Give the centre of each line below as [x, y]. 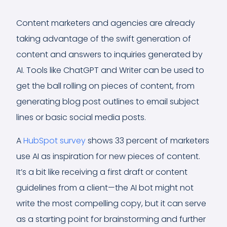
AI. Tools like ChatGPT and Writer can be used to [110, 70]
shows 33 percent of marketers [147, 140]
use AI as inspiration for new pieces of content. [108, 156]
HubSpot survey [54, 140]
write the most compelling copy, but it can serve [111, 203]
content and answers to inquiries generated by [109, 54]
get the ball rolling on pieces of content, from [105, 86]
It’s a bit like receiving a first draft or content [102, 172]
